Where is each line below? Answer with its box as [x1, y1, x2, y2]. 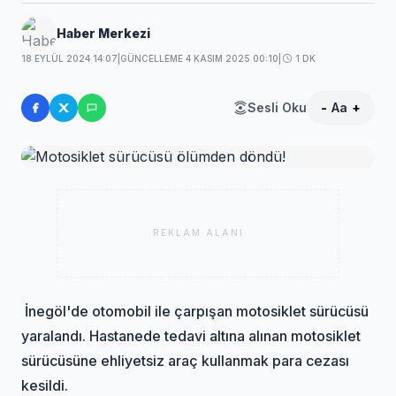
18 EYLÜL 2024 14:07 [21, 52, 118, 64]
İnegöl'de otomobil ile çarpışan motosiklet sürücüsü [21, 301, 369, 320]
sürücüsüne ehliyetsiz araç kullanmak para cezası [21, 351, 350, 369]
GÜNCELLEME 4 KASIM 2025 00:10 [120, 52, 279, 64]
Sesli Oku [247, 99, 307, 115]
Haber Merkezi [57, 25, 151, 41]
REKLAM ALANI [152, 227, 244, 239]
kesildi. [21, 376, 69, 394]
